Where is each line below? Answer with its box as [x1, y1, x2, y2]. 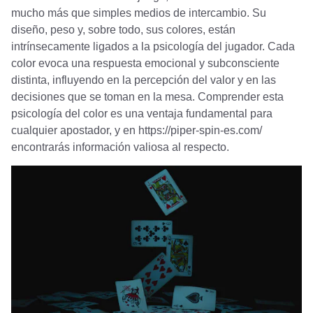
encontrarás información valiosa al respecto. [11, 141, 229, 153]
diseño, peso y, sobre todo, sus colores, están [11, 24, 235, 36]
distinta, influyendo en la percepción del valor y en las [11, 74, 276, 86]
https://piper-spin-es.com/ [138, 124, 262, 136]
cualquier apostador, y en [11, 124, 138, 136]
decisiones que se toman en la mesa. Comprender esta [11, 91, 284, 103]
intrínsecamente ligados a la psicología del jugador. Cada [11, 41, 295, 52]
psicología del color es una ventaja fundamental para [11, 108, 272, 119]
